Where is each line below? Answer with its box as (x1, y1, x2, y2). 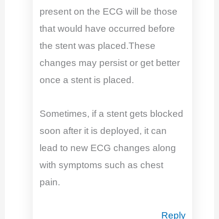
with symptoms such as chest (39, 159, 163, 170)
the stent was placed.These (39, 41, 155, 51)
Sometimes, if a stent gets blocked (39, 108, 183, 119)
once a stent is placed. (39, 75, 134, 86)
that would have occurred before (39, 23, 175, 34)
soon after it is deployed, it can (39, 125, 167, 136)
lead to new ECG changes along (39, 142, 176, 153)
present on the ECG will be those (39, 6, 177, 17)
